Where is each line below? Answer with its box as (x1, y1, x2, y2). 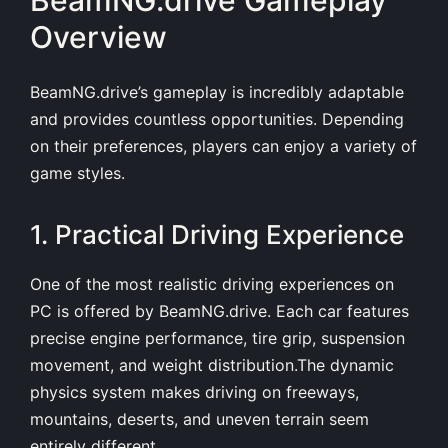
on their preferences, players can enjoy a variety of (30, 135, 417, 156)
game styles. (30, 162, 125, 183)
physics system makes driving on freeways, (30, 382, 359, 403)
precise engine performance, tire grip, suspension (30, 328, 405, 349)
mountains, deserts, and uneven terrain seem (30, 409, 369, 430)
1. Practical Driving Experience (30, 219, 404, 251)
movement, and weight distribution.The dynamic (30, 355, 394, 376)
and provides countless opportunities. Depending (30, 108, 404, 129)
